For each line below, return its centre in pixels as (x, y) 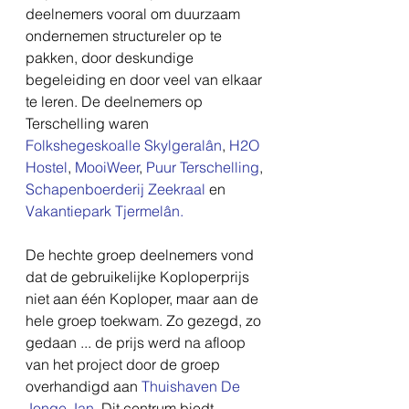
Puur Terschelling (203, 167)
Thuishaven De (193, 386)
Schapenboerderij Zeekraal (117, 189)
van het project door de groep (125, 364)
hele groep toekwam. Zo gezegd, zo (145, 320)
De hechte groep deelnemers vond (142, 255)
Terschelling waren (89, 123)
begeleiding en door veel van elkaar (146, 79)
